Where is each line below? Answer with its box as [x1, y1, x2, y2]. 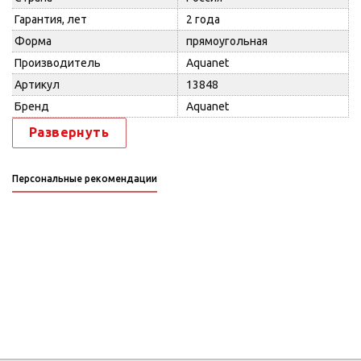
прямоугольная [186, 35, 268, 48]
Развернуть [29, 125, 109, 139]
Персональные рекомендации [12, 173, 157, 184]
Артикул [15, 78, 60, 91]
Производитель [15, 56, 101, 69]
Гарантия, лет [15, 13, 87, 26]
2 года [186, 13, 220, 26]
